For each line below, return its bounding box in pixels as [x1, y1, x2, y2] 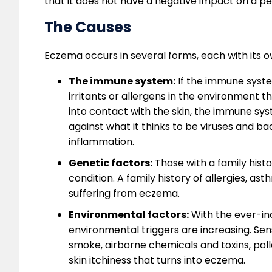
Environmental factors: [69, 208, 189, 222]
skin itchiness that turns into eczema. [69, 253, 245, 268]
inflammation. [69, 135, 134, 149]
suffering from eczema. [69, 186, 180, 201]
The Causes [44, 17, 131, 38]
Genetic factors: [69, 156, 152, 171]
